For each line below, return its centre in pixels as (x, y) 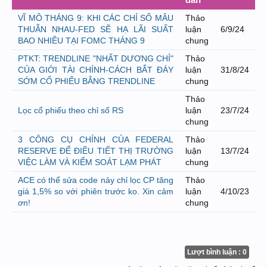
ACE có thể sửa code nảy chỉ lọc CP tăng (96, 180)
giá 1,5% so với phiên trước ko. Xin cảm (96, 191)
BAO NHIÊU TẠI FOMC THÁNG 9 (81, 41)
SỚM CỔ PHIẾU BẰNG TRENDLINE (86, 81)
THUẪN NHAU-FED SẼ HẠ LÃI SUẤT (96, 29)
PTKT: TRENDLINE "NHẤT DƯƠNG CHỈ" (96, 58)
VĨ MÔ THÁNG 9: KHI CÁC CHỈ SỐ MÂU (96, 18)
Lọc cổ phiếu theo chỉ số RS (71, 110)
